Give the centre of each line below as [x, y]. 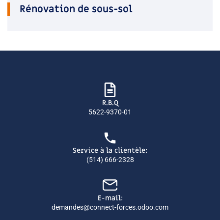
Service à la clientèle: [110, 151]
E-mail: [110, 198]
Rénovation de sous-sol [76, 9]
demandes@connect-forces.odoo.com [110, 207]
